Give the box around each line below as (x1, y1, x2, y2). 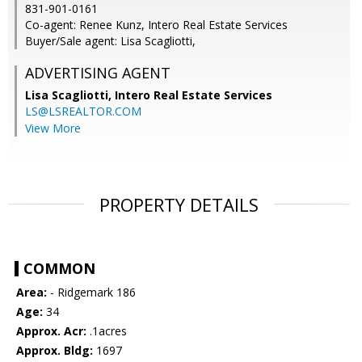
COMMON (23, 259, 95, 279)
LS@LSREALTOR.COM (25, 103, 141, 120)
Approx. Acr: (16, 323, 86, 339)
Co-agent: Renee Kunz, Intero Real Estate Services (25, 17, 288, 33)
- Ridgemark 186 (47, 284, 136, 301)
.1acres (86, 323, 127, 339)
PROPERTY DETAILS (99, 192, 259, 217)
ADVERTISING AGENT (25, 63, 170, 83)
